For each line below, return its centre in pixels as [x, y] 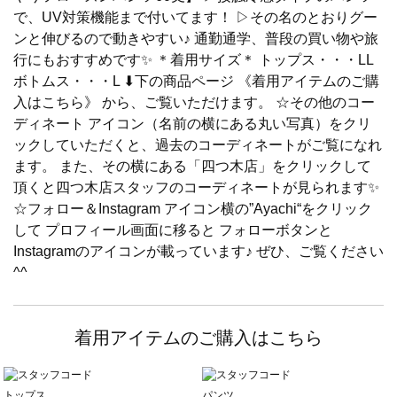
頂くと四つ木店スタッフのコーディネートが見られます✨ [196, 188]
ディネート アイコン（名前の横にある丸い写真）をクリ [192, 124]
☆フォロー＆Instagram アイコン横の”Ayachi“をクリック [193, 209]
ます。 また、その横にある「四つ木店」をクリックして [192, 167]
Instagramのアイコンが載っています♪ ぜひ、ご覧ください [198, 252]
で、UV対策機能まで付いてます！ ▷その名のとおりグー [195, 18]
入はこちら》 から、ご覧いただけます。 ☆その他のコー [194, 103]
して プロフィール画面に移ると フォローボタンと [173, 230]
